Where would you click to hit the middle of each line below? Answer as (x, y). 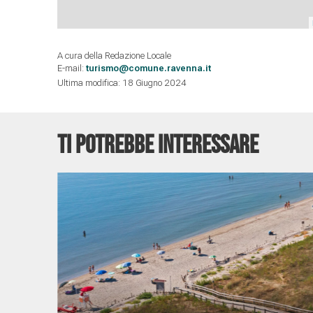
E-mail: (72, 68)
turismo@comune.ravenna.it (148, 68)
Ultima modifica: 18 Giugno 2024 (122, 82)
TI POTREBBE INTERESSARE (158, 145)
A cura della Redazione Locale (114, 56)
